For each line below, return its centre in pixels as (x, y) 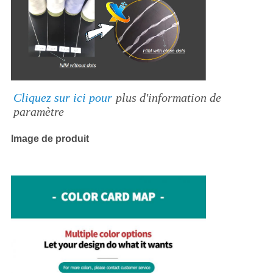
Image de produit (50, 139)
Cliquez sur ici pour (62, 98)
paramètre (38, 112)
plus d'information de (168, 98)
